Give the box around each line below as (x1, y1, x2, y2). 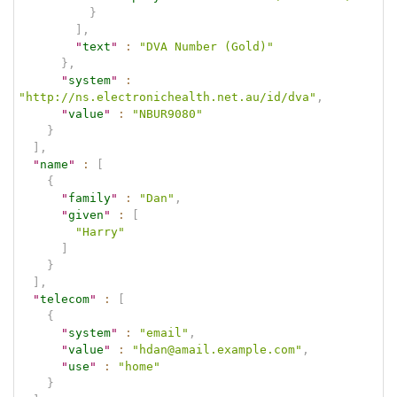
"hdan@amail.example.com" (132, 342, 302, 356)
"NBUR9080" (132, 106, 203, 121)
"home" (118, 359, 160, 373)
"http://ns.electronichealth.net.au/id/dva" (19, 90, 316, 104)
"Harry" (75, 224, 125, 238)
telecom (40, 292, 90, 306)
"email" (139, 325, 189, 339)
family (68, 191, 111, 205)
